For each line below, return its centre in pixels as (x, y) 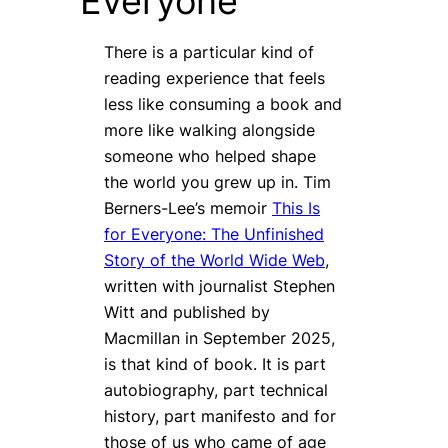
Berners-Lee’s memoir (188, 208)
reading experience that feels (214, 78)
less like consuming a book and (223, 104)
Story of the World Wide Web (214, 260)
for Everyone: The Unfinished (214, 234)
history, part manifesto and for (220, 416)
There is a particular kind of (209, 52)
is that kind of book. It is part (215, 364)
